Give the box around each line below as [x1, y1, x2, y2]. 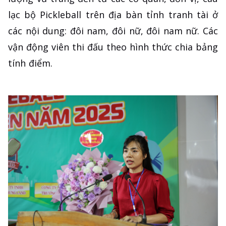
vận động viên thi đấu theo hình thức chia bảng [8, 40, 218, 53]
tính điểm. [8, 56, 52, 69]
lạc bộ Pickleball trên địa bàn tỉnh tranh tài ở [8, 8, 218, 21]
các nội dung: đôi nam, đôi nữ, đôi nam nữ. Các [8, 24, 218, 37]
